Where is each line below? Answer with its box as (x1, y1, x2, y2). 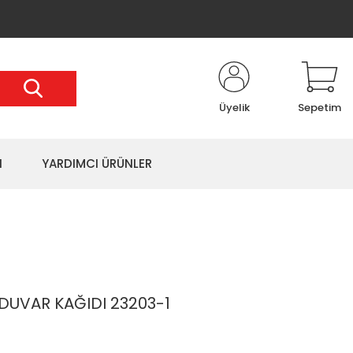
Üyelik (218, 100, 250, 115)
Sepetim (298, 100, 341, 115)
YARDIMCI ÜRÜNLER (42, 155, 152, 172)
